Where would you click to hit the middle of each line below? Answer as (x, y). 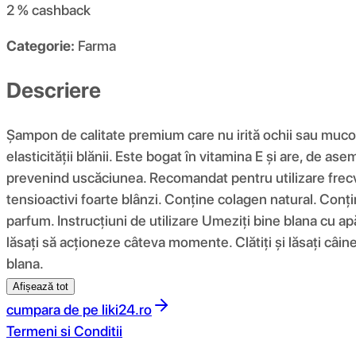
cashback (61, 10)
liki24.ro (127, 309)
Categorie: (41, 46)
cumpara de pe (52, 309)
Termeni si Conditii (64, 331)
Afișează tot (41, 286)
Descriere (54, 90)
